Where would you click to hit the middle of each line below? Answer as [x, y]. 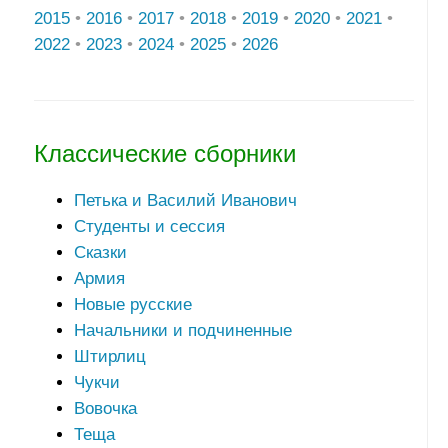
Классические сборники [164, 154]
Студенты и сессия [149, 227]
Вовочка [105, 409]
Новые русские [132, 305]
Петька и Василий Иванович [185, 201]
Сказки [100, 253]
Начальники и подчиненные [182, 331]
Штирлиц [109, 357]
